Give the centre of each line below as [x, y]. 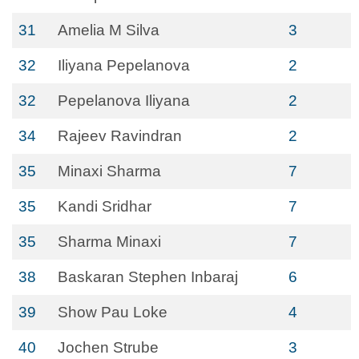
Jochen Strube [108, 347]
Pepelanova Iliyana [124, 101]
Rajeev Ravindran [120, 136]
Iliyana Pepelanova [124, 65]
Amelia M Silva [109, 30]
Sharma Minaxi [109, 242]
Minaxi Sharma [109, 171]
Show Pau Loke [113, 312]
